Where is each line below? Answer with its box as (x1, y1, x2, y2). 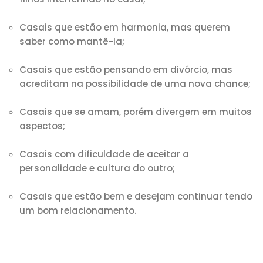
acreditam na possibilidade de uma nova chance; (19, 77, 251, 90)
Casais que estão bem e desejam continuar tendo (19, 190, 253, 203)
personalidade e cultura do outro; (19, 162, 176, 174)
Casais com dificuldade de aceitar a (19, 148, 190, 160)
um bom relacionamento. (19, 204, 137, 217)
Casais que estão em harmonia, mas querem (19, 21, 231, 33)
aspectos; (19, 120, 66, 132)
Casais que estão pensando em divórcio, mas (19, 63, 233, 76)
